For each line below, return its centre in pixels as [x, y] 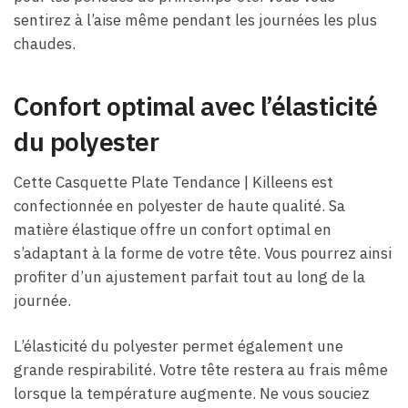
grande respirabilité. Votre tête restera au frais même [201, 369]
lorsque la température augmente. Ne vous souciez [192, 393]
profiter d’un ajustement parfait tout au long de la [189, 276]
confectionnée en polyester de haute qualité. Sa [179, 205]
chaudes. [45, 44]
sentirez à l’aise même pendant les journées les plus [195, 20]
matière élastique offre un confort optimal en [173, 229]
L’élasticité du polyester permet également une [178, 346]
